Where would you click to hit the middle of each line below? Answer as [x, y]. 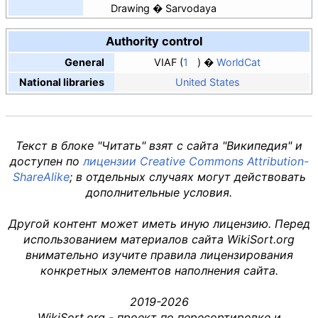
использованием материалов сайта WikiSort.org [159, 239]
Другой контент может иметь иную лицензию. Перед [159, 223]
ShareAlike [41, 176]
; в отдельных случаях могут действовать [187, 176]
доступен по [46, 161]
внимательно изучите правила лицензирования [159, 254]
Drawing [130, 8]
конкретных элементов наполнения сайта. [159, 270]
